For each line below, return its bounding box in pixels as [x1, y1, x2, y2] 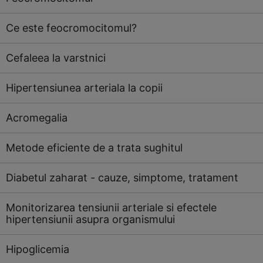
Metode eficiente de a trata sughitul [6, 141, 183, 154]
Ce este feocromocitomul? [6, 22, 137, 34]
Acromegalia [6, 112, 68, 124]
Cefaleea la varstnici [6, 52, 106, 64]
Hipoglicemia [6, 243, 69, 255]
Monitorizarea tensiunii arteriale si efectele [6, 201, 217, 214]
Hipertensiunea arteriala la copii [6, 82, 163, 94]
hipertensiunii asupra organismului [6, 213, 175, 225]
